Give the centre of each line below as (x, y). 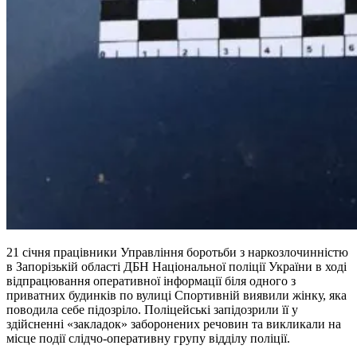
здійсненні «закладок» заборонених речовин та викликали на (174, 324)
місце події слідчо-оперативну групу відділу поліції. (150, 338)
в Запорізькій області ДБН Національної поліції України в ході (177, 266)
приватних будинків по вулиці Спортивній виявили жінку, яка (177, 295)
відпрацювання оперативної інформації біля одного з (151, 280)
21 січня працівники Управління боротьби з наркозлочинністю (177, 252)
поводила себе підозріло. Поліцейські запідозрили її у (152, 309)
